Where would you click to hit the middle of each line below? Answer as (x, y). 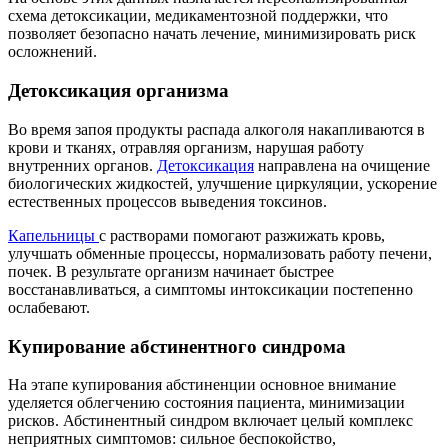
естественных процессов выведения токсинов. (167, 201)
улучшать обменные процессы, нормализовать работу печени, (220, 253)
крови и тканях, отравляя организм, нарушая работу (186, 147)
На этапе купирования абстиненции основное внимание (202, 385)
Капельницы (53, 235)
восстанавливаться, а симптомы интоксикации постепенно (210, 289)
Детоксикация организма (118, 91)
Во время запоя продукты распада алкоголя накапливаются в (216, 129)
